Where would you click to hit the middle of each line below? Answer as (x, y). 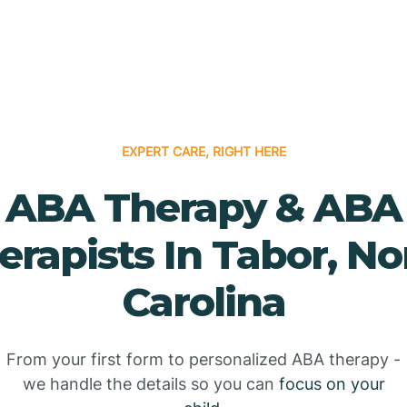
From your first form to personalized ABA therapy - (203, 359)
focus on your (332, 383)
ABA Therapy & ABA (203, 207)
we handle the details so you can (150, 383)
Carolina (203, 301)
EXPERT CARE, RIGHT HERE (203, 151)
